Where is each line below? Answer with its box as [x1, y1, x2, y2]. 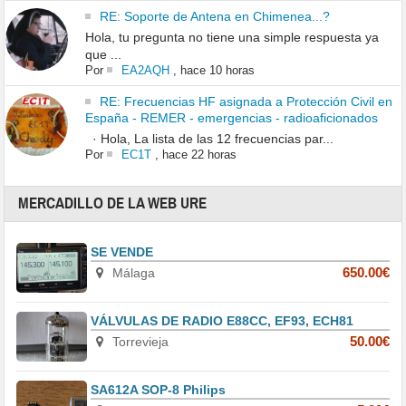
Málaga [109, 266, 156, 281]
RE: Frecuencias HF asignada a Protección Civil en [99, 94, 392, 110]
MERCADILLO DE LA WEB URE [18, 194, 208, 214]
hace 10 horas [179, 63, 255, 78]
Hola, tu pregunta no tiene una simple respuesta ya [84, 30, 379, 45]
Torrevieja [109, 334, 169, 350]
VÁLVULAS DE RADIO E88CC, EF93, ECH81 [91, 314, 354, 329]
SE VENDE [91, 245, 154, 260]
